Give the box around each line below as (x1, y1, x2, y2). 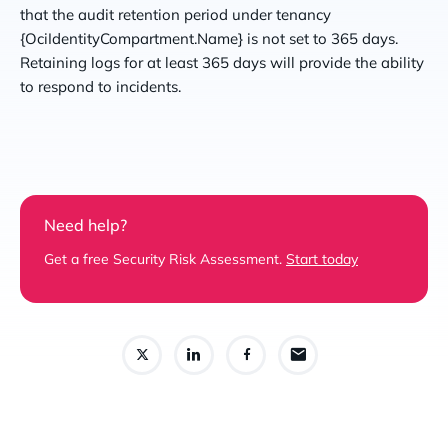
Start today (286, 249, 358, 268)
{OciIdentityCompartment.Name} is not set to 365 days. (20, 28, 398, 48)
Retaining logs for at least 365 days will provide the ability (20, 52, 424, 72)
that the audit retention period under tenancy (20, 4, 331, 24)
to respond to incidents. (20, 76, 181, 96)
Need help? (44, 214, 127, 235)
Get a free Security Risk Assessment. (44, 249, 286, 268)
